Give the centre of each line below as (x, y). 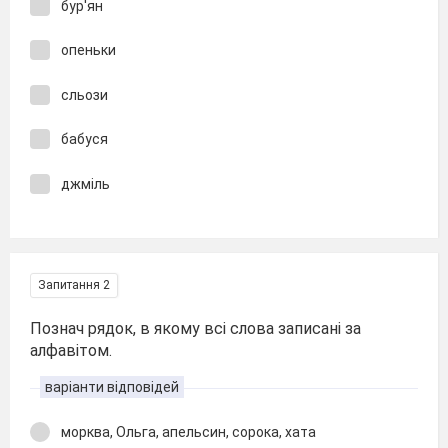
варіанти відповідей (112, 387)
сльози (84, 94)
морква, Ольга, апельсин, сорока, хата (188, 432)
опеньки (88, 50)
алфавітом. (71, 350)
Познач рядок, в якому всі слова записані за (195, 328)
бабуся (84, 139)
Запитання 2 (74, 285)
